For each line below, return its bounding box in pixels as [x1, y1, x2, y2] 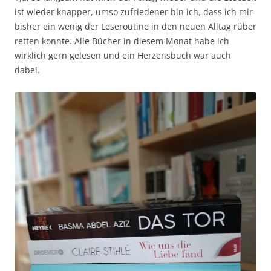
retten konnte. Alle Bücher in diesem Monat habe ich [15, 34, 229, 47]
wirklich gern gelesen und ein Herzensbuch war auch [15, 49, 231, 61]
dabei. [15, 64, 40, 76]
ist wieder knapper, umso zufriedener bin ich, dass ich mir [15, 5, 253, 18]
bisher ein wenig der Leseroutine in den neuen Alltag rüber [15, 20, 256, 32]
